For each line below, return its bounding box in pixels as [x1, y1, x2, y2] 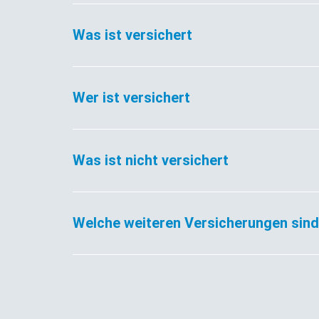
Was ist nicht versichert [73, 151, 229, 169]
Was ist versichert [73, 26, 192, 43]
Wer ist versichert [73, 88, 190, 106]
